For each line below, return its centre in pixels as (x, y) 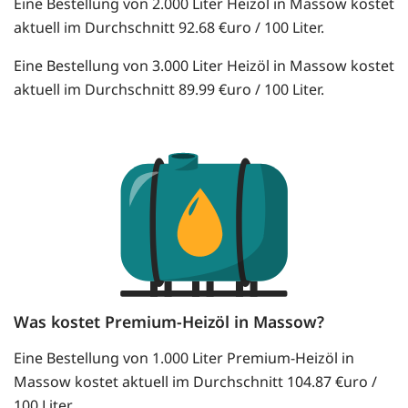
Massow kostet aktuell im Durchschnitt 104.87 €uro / (195, 382)
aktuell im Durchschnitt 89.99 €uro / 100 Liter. (169, 90)
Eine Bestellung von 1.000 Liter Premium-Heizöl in (184, 358)
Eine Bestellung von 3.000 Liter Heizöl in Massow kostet (204, 66)
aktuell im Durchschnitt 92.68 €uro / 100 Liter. (169, 28)
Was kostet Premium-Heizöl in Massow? (169, 322)
